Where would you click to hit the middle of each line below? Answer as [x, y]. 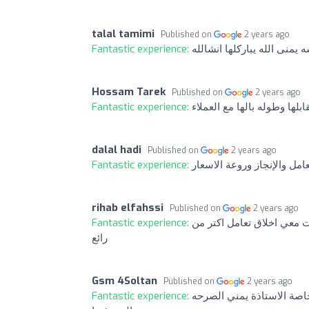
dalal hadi [117, 149]
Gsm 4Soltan [124, 280]
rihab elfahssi [128, 207]
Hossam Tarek [129, 91]
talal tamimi [123, 33]
